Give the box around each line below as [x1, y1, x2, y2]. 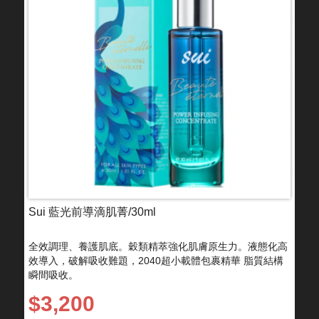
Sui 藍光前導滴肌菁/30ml [28, 205, 156, 218]
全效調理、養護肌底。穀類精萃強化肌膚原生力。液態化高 [28, 240, 288, 252]
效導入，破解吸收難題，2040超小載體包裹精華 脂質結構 [28, 254, 283, 266]
